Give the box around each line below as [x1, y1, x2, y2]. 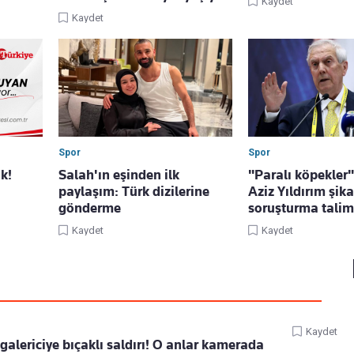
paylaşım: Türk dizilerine [58, 183, 209, 200]
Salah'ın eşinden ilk [58, 167, 179, 183]
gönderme [58, 200, 121, 217]
